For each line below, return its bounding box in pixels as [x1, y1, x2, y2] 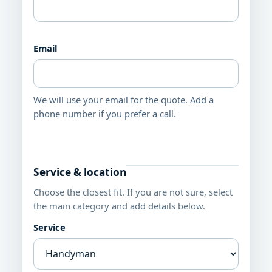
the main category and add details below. [33, 200, 205, 212]
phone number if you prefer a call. [33, 107, 176, 120]
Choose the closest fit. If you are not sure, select [33, 186, 233, 199]
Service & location [33, 165, 126, 180]
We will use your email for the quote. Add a [33, 93, 214, 106]
